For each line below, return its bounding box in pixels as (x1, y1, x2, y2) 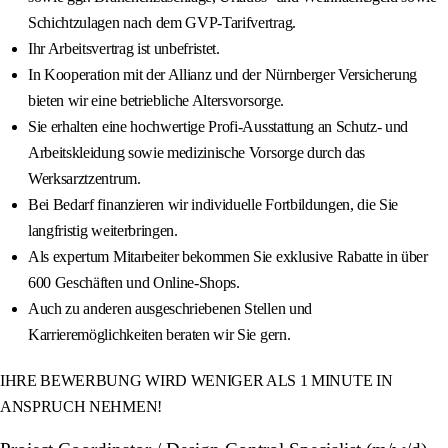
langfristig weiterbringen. (28, 222, 178, 240)
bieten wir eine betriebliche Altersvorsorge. (28, 92, 284, 110)
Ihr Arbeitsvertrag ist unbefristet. (28, 40, 220, 58)
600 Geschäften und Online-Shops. (28, 274, 240, 292)
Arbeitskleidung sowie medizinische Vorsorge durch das (28, 144, 366, 162)
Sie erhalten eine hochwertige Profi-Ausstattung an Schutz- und (28, 118, 409, 136)
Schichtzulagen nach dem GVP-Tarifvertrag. (28, 14, 296, 32)
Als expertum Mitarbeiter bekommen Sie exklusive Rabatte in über (28, 248, 428, 266)
